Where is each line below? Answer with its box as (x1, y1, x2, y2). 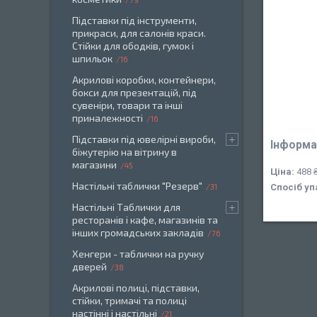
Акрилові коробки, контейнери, (72, 74, 216, 86)
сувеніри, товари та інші (72, 99, 183, 111)
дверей (72, 260, 107, 272)
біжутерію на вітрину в (72, 146, 177, 158)
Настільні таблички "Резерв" (72, 180, 202, 192)
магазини (72, 158, 117, 171)
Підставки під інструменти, (72, 14, 197, 26)
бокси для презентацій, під (72, 86, 197, 98)
